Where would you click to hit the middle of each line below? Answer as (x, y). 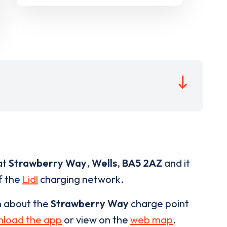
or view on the (96, 219)
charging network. (81, 179)
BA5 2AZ (142, 163)
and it (176, 163)
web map (152, 219)
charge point (159, 203)
